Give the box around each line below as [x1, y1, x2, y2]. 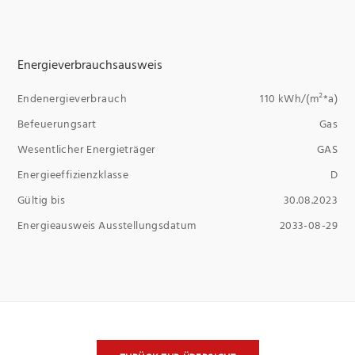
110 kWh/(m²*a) [260, 89, 338, 108]
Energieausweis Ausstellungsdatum [17, 216, 197, 235]
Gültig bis [17, 190, 66, 209]
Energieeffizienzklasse [17, 165, 129, 184]
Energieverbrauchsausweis [17, 54, 162, 75]
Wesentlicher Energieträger [17, 139, 156, 158]
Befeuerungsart [17, 114, 97, 133]
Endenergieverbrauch [17, 89, 127, 108]
